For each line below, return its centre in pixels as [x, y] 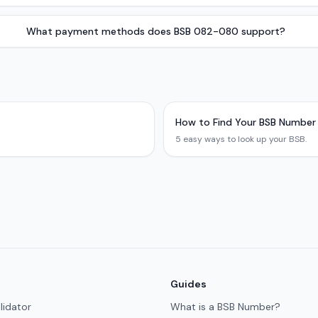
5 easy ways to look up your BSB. [241, 139]
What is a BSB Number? [225, 307]
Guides [188, 284]
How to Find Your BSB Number [246, 122]
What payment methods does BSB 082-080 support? [155, 31]
